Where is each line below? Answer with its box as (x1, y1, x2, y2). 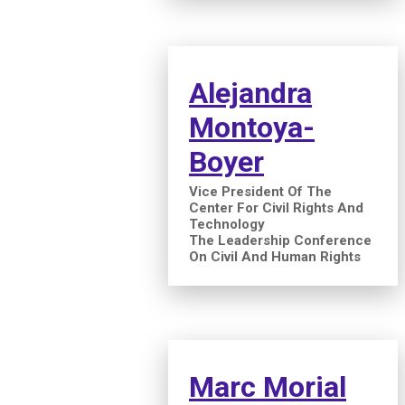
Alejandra (189, 76, 312, 111)
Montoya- (189, 110, 315, 146)
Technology (189, 216, 265, 233)
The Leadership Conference (189, 232, 372, 250)
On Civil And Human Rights (189, 249, 361, 266)
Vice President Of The (189, 184, 332, 201)
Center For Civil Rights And (189, 200, 363, 217)
